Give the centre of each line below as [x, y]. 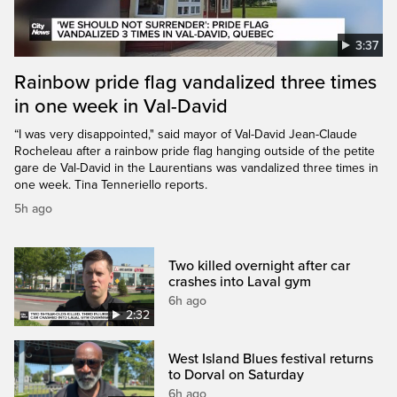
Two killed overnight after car [260, 265]
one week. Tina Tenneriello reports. [111, 184]
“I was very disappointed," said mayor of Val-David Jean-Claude [186, 134]
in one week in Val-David [121, 106]
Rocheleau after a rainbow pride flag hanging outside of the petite [195, 151]
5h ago [33, 208]
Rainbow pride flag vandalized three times [195, 82]
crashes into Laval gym [240, 281]
